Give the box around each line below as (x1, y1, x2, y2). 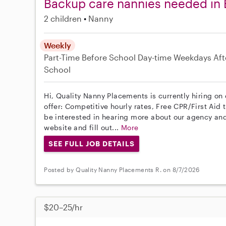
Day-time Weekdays (138, 52, 212, 62)
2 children (44, 13, 82, 23)
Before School (82, 52, 136, 62)
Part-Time (44, 52, 82, 62)
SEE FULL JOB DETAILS (48, 139, 135, 148)
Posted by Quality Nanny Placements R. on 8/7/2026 (44, 166, 200, 174)
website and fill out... (44, 123, 121, 132)
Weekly (44, 40, 72, 50)
